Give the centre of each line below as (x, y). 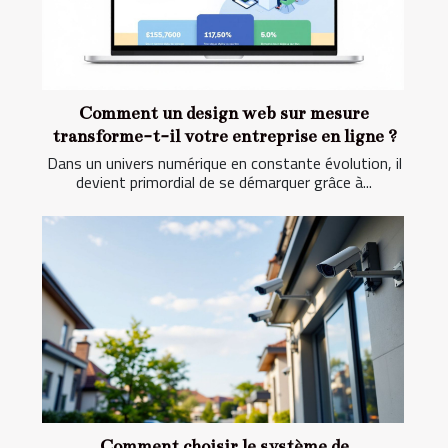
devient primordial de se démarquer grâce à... (224, 182)
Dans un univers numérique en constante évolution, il (224, 163)
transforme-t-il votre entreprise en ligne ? (224, 137)
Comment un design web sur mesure (224, 114)
